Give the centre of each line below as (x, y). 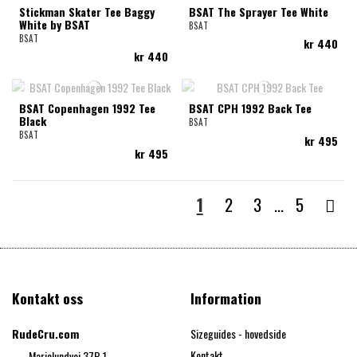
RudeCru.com (45, 333)
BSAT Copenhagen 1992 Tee (87, 108)
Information (226, 298)
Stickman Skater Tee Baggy (86, 11)
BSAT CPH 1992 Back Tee (251, 108)
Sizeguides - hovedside (238, 333)
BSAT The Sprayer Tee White (259, 11)
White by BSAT (54, 24)
